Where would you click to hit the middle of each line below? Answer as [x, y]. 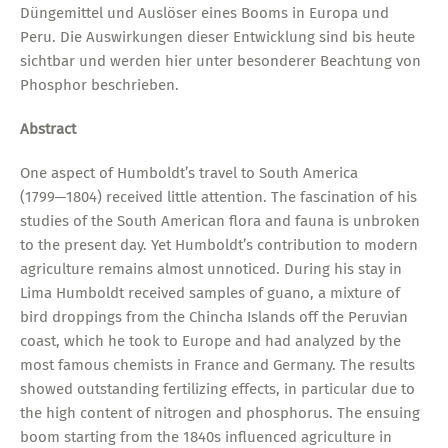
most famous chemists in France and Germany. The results [217, 364]
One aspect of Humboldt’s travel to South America [188, 172]
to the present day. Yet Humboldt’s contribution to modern [218, 244]
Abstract [47, 128]
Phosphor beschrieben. [99, 84]
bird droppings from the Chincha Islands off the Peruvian [213, 316]
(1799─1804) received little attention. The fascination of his [218, 196]
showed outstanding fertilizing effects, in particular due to [217, 388]
